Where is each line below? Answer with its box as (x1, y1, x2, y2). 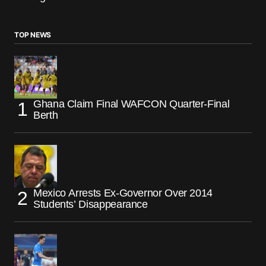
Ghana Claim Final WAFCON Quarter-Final (33, 97, 230, 110)
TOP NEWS (14, 30, 52, 39)
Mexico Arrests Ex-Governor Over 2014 (33, 186, 213, 199)
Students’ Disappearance (33, 198, 148, 210)
